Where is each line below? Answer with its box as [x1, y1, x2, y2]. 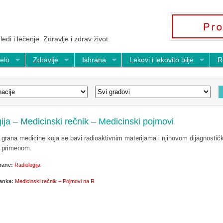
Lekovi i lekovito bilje [129, 56, 194, 64]
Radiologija [14, 162, 40, 168]
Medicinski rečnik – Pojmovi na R [15, 178, 95, 184]
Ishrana [82, 56, 106, 64]
